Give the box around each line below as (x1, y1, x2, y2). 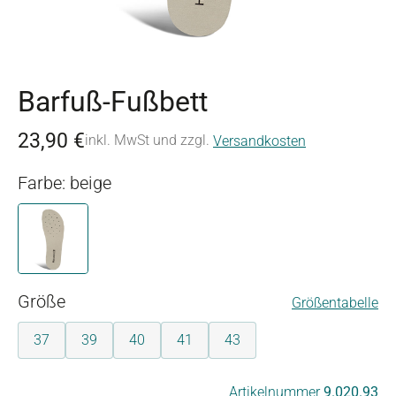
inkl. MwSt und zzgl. (85, 132, 209, 148)
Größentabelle (292, 294, 378, 311)
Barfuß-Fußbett (18, 85, 208, 118)
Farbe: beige (70, 172, 111, 194)
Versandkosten (213, 133, 306, 149)
